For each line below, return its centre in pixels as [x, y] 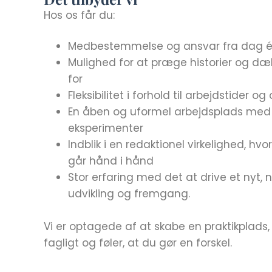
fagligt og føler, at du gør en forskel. [138, 243]
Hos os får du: [79, 15]
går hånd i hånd [111, 161]
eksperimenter [106, 128]
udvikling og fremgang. [129, 194]
